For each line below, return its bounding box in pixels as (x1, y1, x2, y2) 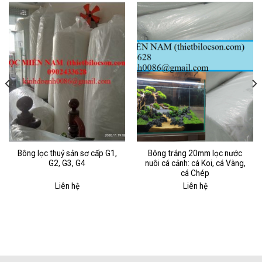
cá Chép (181, 168, 209, 178)
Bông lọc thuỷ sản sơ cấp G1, (17, 149, 117, 158)
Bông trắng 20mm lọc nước (148, 149, 242, 158)
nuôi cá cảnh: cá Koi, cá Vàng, (144, 158, 246, 168)
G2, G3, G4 (49, 158, 85, 168)
